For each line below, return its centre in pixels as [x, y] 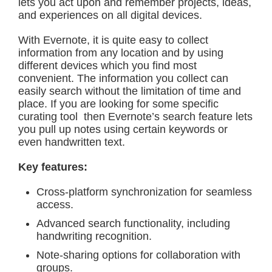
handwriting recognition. [94, 236]
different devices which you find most [107, 66]
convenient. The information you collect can [123, 78]
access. [55, 205]
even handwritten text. [72, 142]
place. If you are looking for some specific [118, 104]
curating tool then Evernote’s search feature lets [135, 117]
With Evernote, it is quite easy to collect [113, 40]
